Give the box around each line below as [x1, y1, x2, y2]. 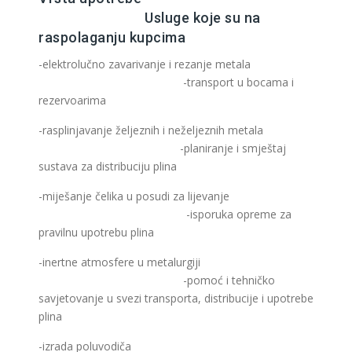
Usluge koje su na [38, 9, 261, 26]
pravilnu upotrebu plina [38, 225, 154, 240]
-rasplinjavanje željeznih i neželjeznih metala [38, 123, 310, 137]
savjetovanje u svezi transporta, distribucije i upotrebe [38, 291, 313, 306]
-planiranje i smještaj [38, 141, 286, 156]
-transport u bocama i [38, 75, 294, 90]
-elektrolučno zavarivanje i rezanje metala [38, 57, 310, 71]
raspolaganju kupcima [38, 29, 185, 46]
